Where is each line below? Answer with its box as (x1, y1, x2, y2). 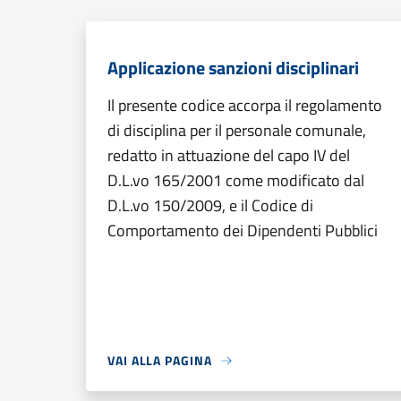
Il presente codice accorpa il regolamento (107, 93, 382, 117)
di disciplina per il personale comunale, (107, 118, 366, 142)
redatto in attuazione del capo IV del (107, 143, 350, 167)
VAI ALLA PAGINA (107, 351, 212, 370)
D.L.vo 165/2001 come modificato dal (107, 168, 364, 192)
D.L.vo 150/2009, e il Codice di (107, 193, 313, 218)
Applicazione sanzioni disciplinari (107, 54, 359, 81)
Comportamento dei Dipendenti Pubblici (107, 218, 378, 243)
